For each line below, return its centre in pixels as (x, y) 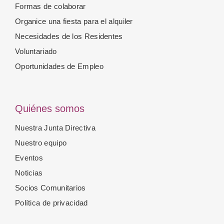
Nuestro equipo (41, 143)
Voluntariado (36, 51)
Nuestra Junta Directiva (55, 128)
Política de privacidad (51, 203)
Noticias (29, 173)
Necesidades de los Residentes (69, 36)
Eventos (29, 158)
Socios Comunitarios (50, 188)
